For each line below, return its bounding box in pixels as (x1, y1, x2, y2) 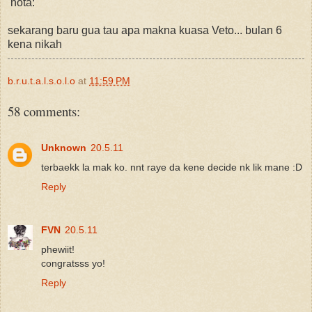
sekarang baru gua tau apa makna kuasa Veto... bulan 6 (8, 24, 282, 36)
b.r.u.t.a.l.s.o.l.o (8, 75, 75, 86)
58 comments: (8, 102, 80, 120)
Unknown (41, 141, 86, 153)
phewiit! (41, 243, 75, 255)
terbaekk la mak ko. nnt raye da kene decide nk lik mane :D (41, 161, 302, 173)
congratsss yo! (41, 257, 105, 269)
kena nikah (8, 38, 62, 50)
